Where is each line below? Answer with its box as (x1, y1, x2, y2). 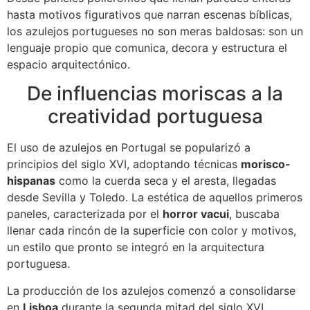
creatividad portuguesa (47, 104, 263, 129)
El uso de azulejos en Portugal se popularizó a (7, 140, 250, 155)
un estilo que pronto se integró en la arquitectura (7, 240, 264, 255)
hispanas (7, 174, 55, 188)
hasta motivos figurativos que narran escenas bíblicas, (7, 7, 292, 21)
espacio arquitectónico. (7, 57, 130, 71)
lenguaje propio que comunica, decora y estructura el (7, 40, 287, 55)
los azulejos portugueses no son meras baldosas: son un (7, 24, 303, 38)
